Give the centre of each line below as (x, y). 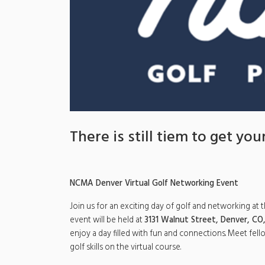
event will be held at (107, 220)
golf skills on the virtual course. (125, 247)
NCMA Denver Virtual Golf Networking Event (154, 183)
